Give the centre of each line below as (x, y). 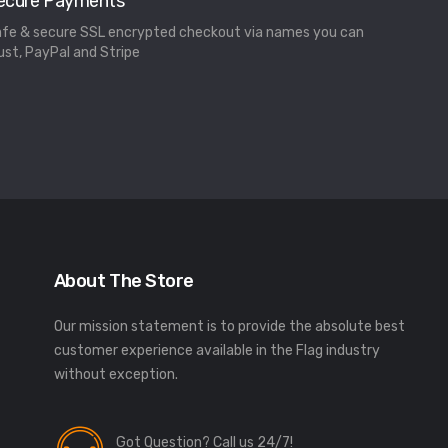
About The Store (124, 281)
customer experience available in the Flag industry (216, 351)
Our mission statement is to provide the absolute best (229, 327)
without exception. (115, 375)
